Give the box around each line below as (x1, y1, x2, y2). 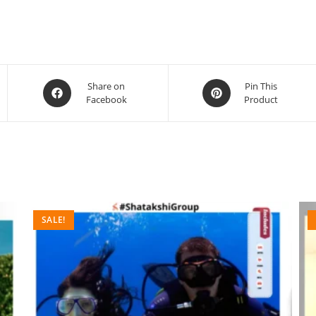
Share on (87, 79, 125, 92)
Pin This (245, 79, 277, 92)
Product (244, 92, 278, 106)
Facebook (85, 92, 127, 106)
